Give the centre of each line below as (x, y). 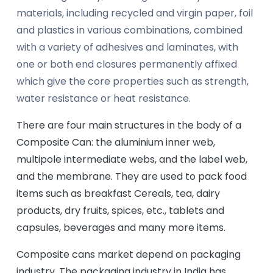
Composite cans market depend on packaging (129, 254)
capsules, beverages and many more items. (121, 228)
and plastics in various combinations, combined (129, 30)
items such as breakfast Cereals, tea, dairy (118, 193)
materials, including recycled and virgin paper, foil (135, 13)
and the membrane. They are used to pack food (132, 176)
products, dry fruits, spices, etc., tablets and (120, 211)
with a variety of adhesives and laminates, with (127, 47)
